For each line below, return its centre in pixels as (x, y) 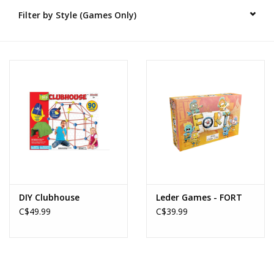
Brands (23, 60)
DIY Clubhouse (49, 198)
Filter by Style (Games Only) (77, 15)
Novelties (28, 25)
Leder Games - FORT (199, 198)
